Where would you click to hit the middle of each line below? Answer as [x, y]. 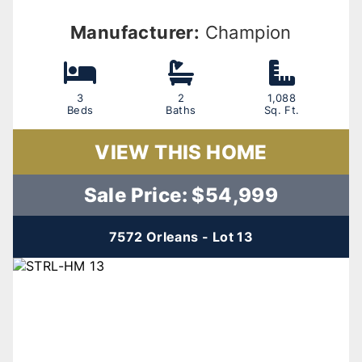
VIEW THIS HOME [181, 152]
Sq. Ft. [282, 110]
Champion [246, 32]
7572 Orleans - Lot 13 [181, 237]
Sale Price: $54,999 [181, 195]
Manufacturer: [135, 32]
